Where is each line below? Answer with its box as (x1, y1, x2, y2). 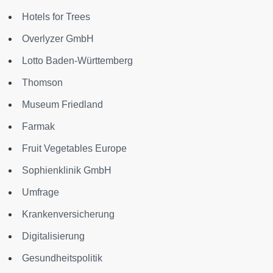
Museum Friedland (22, 99, 103, 110)
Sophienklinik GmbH (22, 165, 112, 176)
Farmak (22, 121, 55, 132)
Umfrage (22, 187, 59, 198)
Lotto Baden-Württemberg (22, 55, 133, 66)
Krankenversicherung (22, 209, 115, 220)
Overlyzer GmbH (22, 34, 94, 44)
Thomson (22, 77, 63, 88)
